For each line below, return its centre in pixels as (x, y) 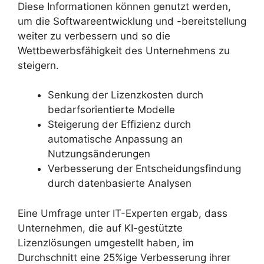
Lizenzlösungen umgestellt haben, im (106, 242)
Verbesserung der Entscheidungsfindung (144, 169)
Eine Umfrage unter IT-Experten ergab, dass (123, 213)
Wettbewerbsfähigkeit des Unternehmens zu (124, 50)
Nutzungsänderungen (99, 154)
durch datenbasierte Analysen (120, 184)
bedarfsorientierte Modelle (111, 110)
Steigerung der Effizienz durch (119, 125)
